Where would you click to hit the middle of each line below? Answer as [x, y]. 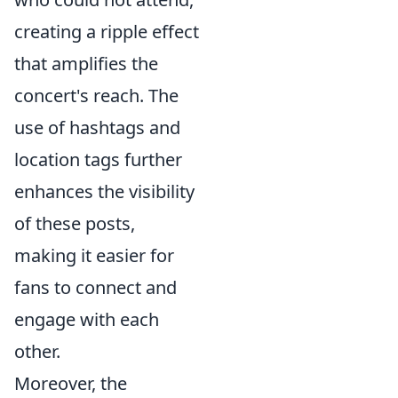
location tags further [98, 159]
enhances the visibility [104, 191]
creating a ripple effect [107, 31]
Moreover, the [71, 383]
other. [37, 351]
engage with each [87, 319]
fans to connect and [96, 287]
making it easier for [94, 255]
